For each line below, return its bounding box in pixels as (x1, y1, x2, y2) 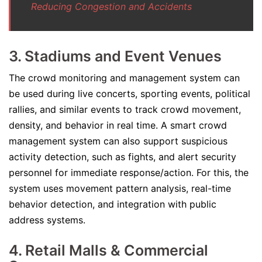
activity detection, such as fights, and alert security (9, 151, 236, 163)
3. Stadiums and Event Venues (9, 47, 222, 65)
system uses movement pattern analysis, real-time (9, 182, 231, 194)
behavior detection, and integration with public (9, 198, 216, 210)
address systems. (9, 214, 88, 226)
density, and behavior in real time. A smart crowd (9, 119, 227, 131)
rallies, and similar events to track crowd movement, (9, 104, 241, 115)
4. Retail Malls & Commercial (9, 242, 208, 259)
